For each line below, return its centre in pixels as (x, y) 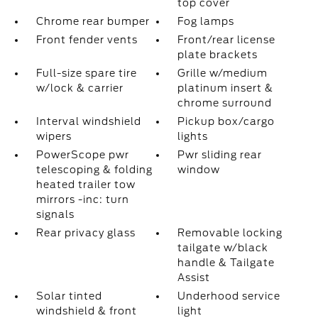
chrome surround (225, 103)
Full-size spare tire (86, 73)
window (199, 170)
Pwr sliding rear (220, 155)
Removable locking (230, 233)
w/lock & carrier (79, 88)
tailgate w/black (223, 248)
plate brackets (218, 55)
